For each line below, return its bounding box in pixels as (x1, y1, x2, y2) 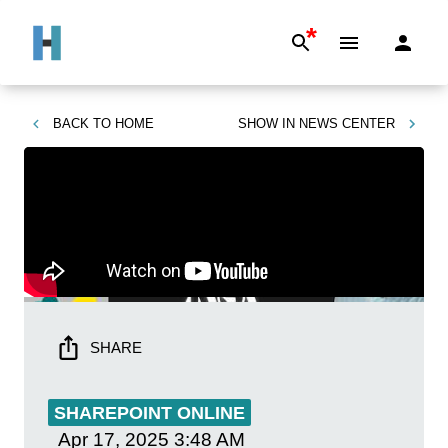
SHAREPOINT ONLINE (54, 403, 245, 423)
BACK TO (53, 116, 111, 131)
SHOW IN (238, 116, 295, 131)
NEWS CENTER (299, 116, 395, 131)
